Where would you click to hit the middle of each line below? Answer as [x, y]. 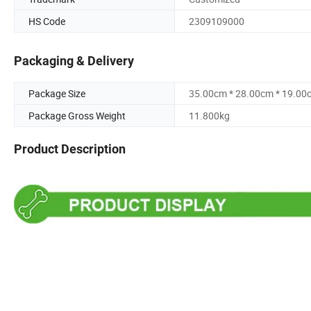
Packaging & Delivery [74, 61]
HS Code [47, 21]
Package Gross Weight [77, 116]
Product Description [70, 149]
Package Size [57, 94]
